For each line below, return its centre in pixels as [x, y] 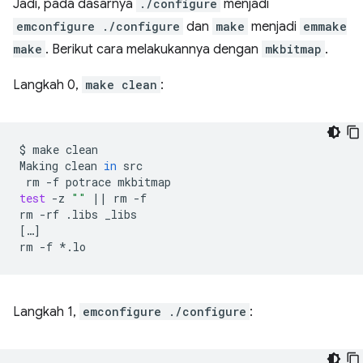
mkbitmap [293, 49]
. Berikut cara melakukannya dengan [154, 50]
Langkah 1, [46, 312]
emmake [325, 27]
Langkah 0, [47, 85]
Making [39, 166]
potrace [88, 182]
